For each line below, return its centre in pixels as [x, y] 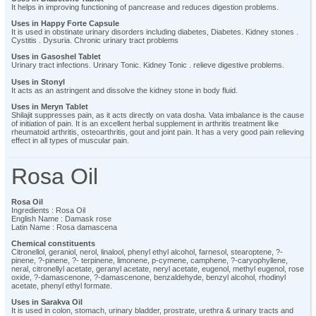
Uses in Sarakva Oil [47, 302]
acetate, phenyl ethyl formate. [62, 286]
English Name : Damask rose [61, 218]
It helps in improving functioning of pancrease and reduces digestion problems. [145, 7]
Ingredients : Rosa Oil [48, 210]
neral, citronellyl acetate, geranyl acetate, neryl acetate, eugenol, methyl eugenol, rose [158, 269]
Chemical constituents [53, 244]
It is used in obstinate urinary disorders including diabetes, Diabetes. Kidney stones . [155, 31]
